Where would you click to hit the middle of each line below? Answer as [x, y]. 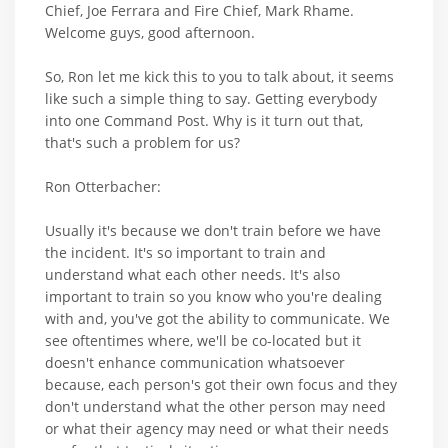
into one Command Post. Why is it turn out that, [204, 120]
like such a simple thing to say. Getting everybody [211, 98]
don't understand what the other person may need [215, 406]
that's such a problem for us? [142, 142]
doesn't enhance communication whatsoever [195, 362]
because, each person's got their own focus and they [221, 384]
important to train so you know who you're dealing [213, 296]
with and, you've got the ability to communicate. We [217, 318]
